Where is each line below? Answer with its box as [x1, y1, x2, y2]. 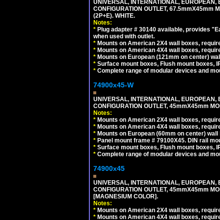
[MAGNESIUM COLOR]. [93, 192, 158, 200]
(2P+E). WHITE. [93, 12, 135, 19]
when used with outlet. [93, 32, 155, 40]
